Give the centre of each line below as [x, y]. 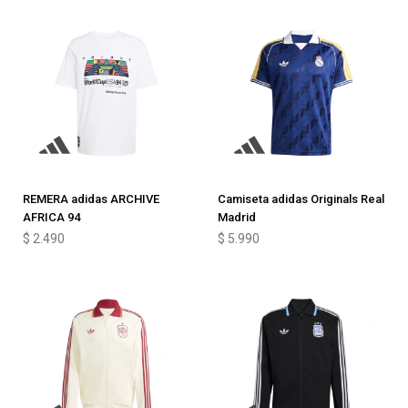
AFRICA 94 [51, 217]
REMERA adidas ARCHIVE [91, 199]
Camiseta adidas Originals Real [301, 199]
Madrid [237, 217]
